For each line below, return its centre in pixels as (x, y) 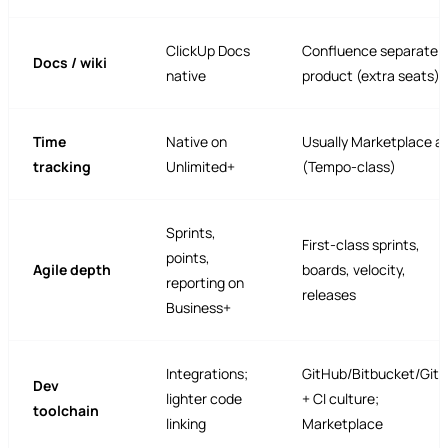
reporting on (205, 282)
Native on (196, 141)
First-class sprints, (361, 244)
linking (186, 423)
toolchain (66, 410)
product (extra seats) (371, 75)
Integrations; (207, 373)
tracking (62, 166)
